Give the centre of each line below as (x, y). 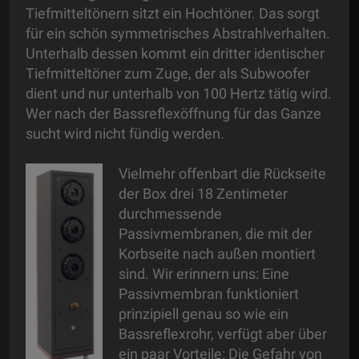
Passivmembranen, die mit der (216, 234)
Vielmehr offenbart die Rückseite (222, 174)
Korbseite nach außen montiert (217, 254)
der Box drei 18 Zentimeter (203, 194)
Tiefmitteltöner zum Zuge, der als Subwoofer (168, 74)
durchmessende (170, 214)
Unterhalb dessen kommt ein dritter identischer (175, 54)
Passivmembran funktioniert (209, 294)
